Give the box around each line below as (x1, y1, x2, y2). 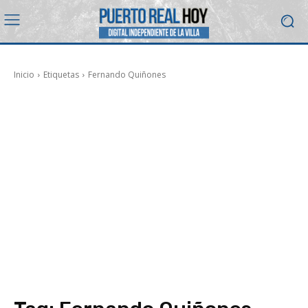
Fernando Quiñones (88, 68, 166, 80)
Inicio (14, 68, 34, 80)
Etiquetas (43, 68, 79, 80)
